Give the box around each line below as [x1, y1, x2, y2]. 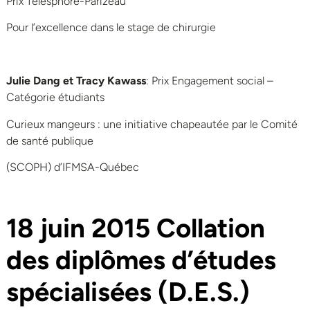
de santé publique [6, 134, 93, 147]
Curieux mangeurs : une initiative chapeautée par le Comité [6, 117, 298, 131]
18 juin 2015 [6, 212, 156, 244]
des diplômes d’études [6, 244, 276, 276]
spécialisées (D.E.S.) [6, 275, 250, 308]
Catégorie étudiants [6, 91, 104, 104]
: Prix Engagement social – [146, 74, 273, 88]
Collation [156, 212, 265, 244]
